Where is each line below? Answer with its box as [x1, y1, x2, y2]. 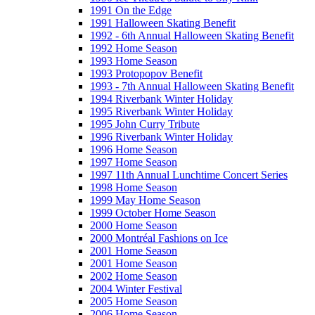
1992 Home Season [90, 41, 177, 54]
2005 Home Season [90, 295, 177, 307]
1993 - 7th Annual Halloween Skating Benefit [90, 79, 294, 92]
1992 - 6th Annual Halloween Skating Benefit [90, 29, 294, 41]
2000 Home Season [90, 219, 177, 231]
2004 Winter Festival [90, 282, 182, 295]
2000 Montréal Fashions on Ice [90, 231, 228, 244]
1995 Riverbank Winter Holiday [90, 105, 233, 117]
